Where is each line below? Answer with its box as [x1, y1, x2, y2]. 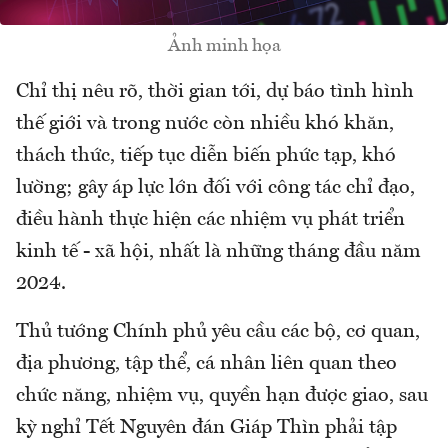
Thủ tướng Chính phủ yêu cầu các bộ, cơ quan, [16, 322, 420, 343]
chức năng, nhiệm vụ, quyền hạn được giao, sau [16, 386, 428, 407]
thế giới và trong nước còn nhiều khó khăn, [16, 114, 394, 135]
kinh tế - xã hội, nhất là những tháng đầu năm [16, 242, 421, 263]
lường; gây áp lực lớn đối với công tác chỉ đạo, [16, 178, 415, 199]
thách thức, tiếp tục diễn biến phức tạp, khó [16, 146, 396, 167]
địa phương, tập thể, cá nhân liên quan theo [16, 354, 397, 375]
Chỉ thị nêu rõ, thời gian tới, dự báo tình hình [16, 82, 414, 103]
